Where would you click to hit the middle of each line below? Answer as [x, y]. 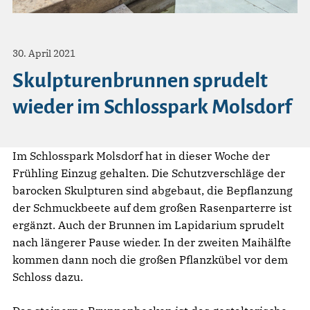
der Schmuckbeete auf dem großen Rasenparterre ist [152, 207]
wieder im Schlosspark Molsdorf [152, 106]
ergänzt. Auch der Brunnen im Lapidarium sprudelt [148, 225]
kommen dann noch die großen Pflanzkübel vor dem [150, 259]
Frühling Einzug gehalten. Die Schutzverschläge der [149, 173]
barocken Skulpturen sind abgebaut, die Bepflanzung [153, 190]
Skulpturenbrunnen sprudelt [140, 80]
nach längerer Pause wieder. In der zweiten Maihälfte [152, 242]
